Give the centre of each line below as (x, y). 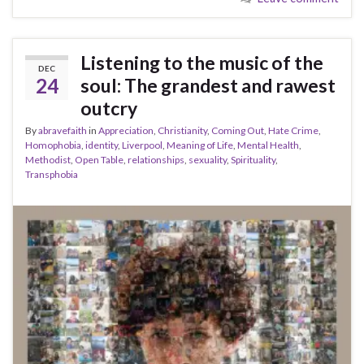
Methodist (48, 159)
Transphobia (52, 174)
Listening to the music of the (202, 62)
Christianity (182, 130)
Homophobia (53, 145)
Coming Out (238, 130)
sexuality (208, 159)
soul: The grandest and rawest (208, 85)
